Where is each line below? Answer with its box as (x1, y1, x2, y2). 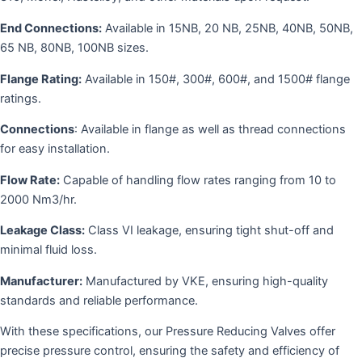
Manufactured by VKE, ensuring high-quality (82, 273, 328, 288)
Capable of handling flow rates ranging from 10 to (60, 172, 336, 187)
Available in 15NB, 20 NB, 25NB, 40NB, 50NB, (102, 20, 353, 36)
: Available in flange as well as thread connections (74, 122, 346, 137)
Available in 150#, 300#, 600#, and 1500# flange (82, 71, 350, 86)
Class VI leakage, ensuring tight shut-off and (85, 223, 334, 238)
